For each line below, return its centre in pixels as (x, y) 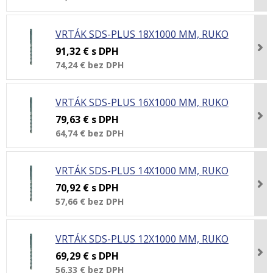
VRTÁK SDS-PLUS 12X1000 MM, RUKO (142, 239)
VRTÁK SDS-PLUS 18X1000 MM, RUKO (142, 34)
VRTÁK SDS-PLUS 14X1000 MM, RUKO (142, 171)
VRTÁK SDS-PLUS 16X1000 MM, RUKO (142, 102)
